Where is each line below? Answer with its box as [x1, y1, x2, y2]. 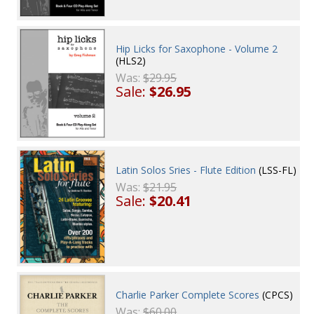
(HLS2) [116, 53, 146, 67]
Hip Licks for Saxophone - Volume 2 [116, 41, 278, 55]
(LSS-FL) [256, 163, 297, 177]
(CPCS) [259, 287, 294, 301]
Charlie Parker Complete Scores [116, 287, 260, 301]
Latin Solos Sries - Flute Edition [116, 163, 257, 177]
